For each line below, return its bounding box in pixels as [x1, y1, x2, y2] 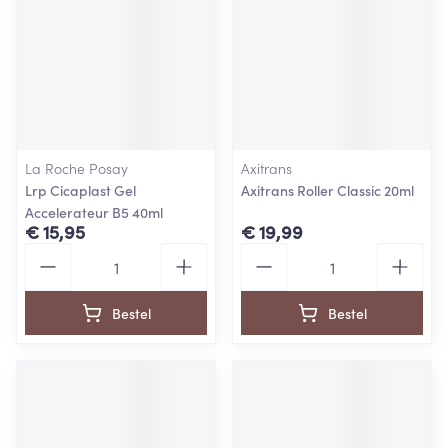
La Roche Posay [25, 158, 128, 178]
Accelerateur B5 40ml [25, 202, 163, 222]
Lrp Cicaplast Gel [25, 180, 136, 200]
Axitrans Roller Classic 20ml [241, 180, 414, 200]
